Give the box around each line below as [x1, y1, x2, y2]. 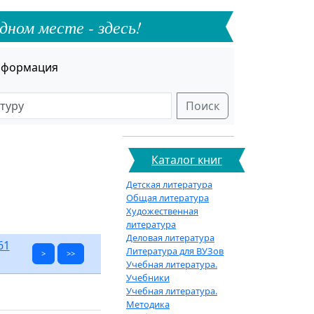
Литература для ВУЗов [126, 245, 224, 257]
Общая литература [126, 191, 209, 204]
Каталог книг [151, 152, 222, 168]
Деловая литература [126, 231, 214, 244]
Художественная [126, 205, 198, 217]
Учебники [126, 271, 170, 284]
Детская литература [126, 178, 212, 191]
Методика [126, 298, 170, 310]
